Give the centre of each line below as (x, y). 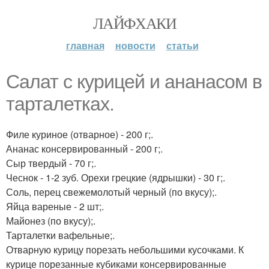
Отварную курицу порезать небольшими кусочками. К (125, 249)
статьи (182, 45)
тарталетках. (60, 104)
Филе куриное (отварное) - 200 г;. (80, 134)
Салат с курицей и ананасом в (134, 82)
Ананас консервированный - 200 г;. (84, 149)
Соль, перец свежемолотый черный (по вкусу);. (111, 192)
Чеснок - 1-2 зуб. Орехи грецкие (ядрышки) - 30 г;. (116, 177)
